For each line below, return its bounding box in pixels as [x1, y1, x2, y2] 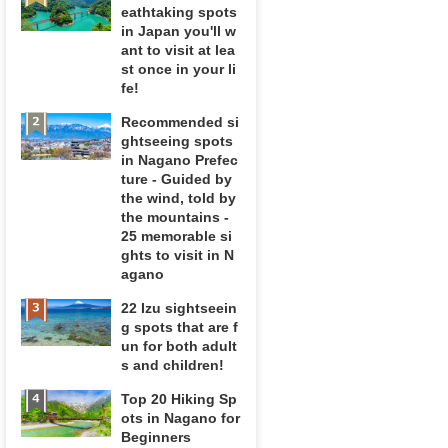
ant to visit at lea [121, 42, 236, 58]
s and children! [121, 357, 225, 373]
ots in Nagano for [121, 410, 241, 426]
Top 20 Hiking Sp [121, 391, 238, 407]
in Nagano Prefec [121, 152, 239, 168]
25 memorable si [121, 228, 233, 244]
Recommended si [121, 114, 240, 130]
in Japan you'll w [121, 23, 237, 39]
